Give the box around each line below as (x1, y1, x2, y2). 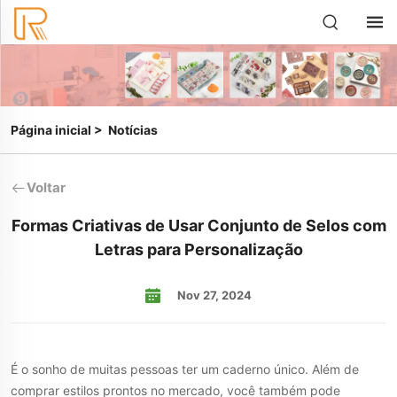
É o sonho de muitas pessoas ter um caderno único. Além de (11, 362, 359, 378)
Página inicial (11, 122, 91, 137)
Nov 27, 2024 (177, 288, 252, 303)
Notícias (108, 122, 158, 137)
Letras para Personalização (94, 240, 303, 260)
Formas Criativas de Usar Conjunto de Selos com (11, 216, 386, 236)
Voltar (27, 179, 66, 196)
